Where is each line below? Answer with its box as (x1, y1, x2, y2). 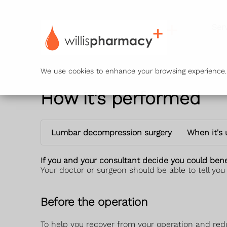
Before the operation (41, 195, 147, 208)
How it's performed (41, 88, 200, 109)
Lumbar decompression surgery (51, 127, 172, 137)
